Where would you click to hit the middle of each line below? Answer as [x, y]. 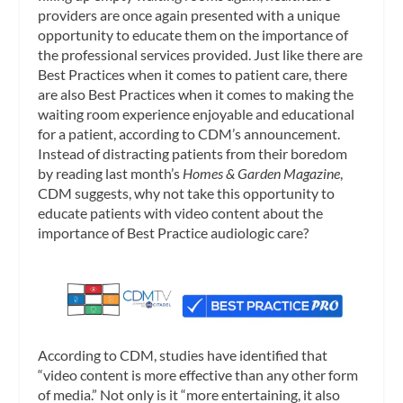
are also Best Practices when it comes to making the [196, 94]
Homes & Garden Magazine [260, 173]
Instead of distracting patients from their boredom [193, 153]
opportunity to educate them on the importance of [193, 34]
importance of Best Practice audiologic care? [174, 232]
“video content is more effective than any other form [198, 374]
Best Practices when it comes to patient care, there [193, 74]
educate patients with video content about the [181, 212]
